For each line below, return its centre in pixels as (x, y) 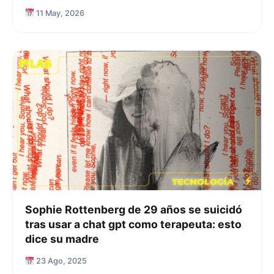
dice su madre (62, 239)
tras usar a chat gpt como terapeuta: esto (133, 224)
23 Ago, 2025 (60, 261)
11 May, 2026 (59, 13)
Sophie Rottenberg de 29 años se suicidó (134, 210)
